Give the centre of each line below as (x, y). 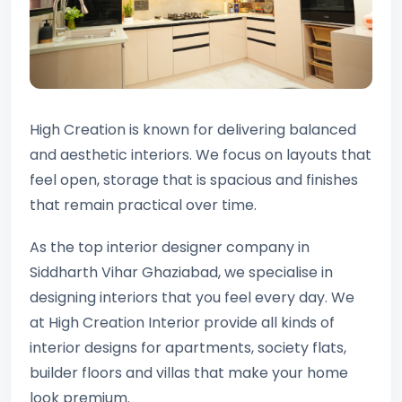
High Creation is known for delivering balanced (193, 129)
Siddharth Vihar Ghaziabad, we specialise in (181, 272)
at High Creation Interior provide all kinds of (182, 322)
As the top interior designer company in (170, 247)
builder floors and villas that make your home (189, 372)
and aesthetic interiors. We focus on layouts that (201, 154)
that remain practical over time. (143, 205)
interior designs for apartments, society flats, (188, 347)
